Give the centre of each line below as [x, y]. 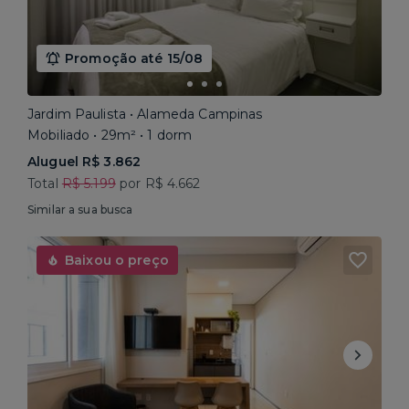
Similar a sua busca [80, 210]
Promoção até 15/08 [134, 58]
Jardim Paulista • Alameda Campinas [145, 114]
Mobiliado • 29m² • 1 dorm [110, 135]
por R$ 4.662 [158, 184]
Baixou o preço [117, 260]
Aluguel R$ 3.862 [84, 162]
